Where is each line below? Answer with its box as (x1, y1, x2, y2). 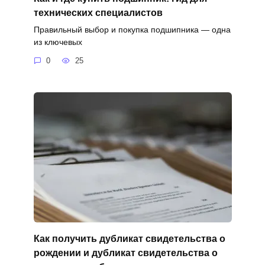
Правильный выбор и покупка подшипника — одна (33, 24, 231, 34)
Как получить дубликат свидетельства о (33, 233, 225, 244)
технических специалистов (33, 7, 163, 18)
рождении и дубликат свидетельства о (33, 247, 218, 258)
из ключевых (33, 37, 82, 47)
